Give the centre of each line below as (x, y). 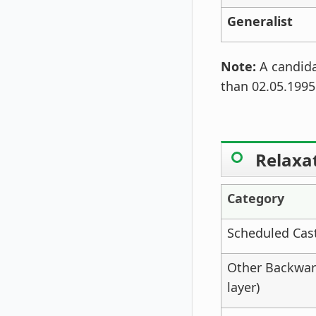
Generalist (260, 21)
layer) (243, 287)
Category (256, 198)
